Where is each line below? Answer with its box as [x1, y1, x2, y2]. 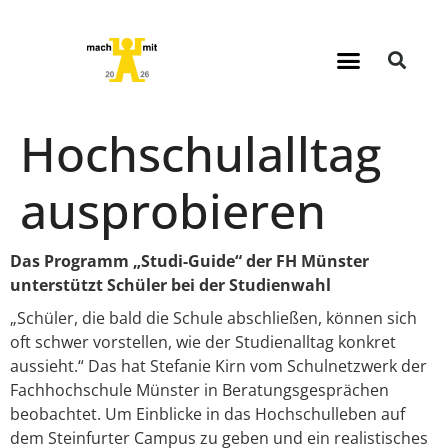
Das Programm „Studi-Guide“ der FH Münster [10, 250, 369, 272]
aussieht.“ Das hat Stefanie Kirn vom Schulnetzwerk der [10, 355, 427, 377]
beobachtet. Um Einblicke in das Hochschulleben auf [10, 403, 405, 425]
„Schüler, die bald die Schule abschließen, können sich [10, 307, 417, 329]
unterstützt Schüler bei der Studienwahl [10, 274, 331, 296]
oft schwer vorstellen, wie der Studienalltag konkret [10, 331, 396, 353]
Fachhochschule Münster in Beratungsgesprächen [10, 379, 389, 401]
